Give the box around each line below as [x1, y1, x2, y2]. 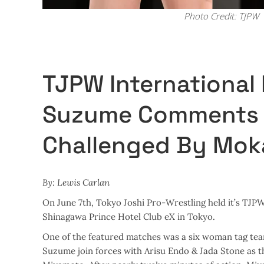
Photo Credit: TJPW [184, 10, 259, 22]
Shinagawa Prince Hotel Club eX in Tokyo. [42, 211, 215, 222]
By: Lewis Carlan [42, 177, 110, 188]
